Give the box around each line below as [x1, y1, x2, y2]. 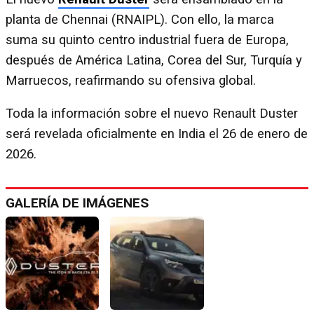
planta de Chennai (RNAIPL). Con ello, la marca [6, 11, 274, 27]
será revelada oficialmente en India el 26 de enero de [6, 126, 308, 142]
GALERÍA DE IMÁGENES [6, 195, 149, 212]
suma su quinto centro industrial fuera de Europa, [6, 32, 289, 48]
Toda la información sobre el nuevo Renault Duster [6, 106, 298, 122]
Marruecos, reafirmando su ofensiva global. [6, 72, 256, 88]
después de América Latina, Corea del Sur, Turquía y [6, 52, 302, 68]
